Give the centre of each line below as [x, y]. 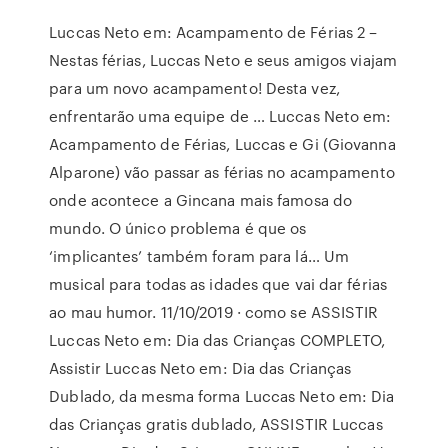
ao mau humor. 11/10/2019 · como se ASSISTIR [214, 312]
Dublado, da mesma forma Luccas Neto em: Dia [222, 396]
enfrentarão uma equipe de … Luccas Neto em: [220, 116]
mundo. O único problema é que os [178, 228]
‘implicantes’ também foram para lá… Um [199, 256]
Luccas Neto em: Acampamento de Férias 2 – [213, 32]
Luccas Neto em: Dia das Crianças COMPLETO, [217, 340]
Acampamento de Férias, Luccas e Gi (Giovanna [222, 144]
